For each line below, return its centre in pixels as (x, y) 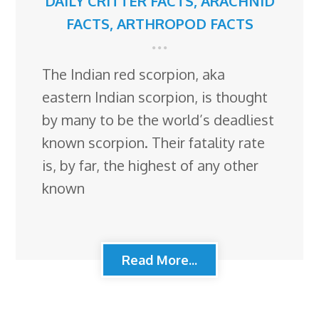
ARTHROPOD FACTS (185, 24)
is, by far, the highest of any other (151, 166)
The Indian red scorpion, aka (134, 74)
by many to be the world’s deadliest (158, 120)
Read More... (159, 260)
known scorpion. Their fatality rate (154, 143)
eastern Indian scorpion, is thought (155, 97)
